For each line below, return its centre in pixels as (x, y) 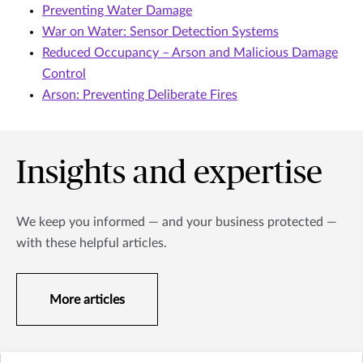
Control (64, 73)
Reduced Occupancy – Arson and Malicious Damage (190, 52)
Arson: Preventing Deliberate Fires (140, 94)
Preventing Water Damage (117, 10)
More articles (87, 299)
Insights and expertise (169, 173)
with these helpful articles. (92, 243)
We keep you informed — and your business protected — (177, 222)
